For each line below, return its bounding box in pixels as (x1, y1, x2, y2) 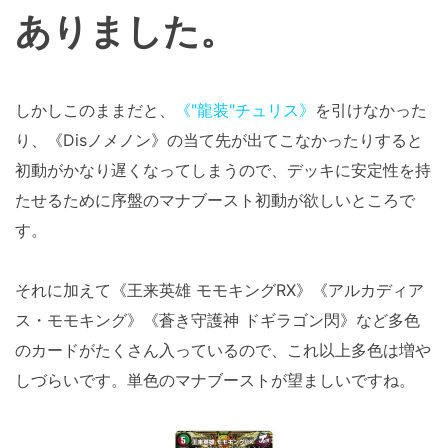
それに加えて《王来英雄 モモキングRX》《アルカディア (15, 279, 424, 300)
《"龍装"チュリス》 (175, 99, 315, 120)
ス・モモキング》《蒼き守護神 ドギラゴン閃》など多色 (15, 309, 420, 330)
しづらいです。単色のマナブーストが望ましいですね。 (15, 369, 415, 390)
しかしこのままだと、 (15, 99, 175, 120)
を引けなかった (315, 99, 427, 120)
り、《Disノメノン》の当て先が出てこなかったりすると (15, 129, 423, 150)
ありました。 (15, 8, 236, 53)
